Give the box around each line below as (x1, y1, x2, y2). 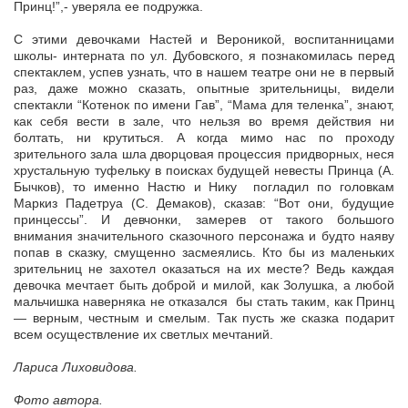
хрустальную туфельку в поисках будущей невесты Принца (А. (14, 162, 394, 178)
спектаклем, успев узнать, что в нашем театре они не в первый (14, 64, 394, 79)
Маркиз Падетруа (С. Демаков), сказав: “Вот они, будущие (14, 195, 394, 210)
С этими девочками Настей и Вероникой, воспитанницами (14, 31, 394, 46)
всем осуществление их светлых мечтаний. (14, 326, 273, 342)
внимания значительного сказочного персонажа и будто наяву (14, 228, 394, 243)
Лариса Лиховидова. (14, 359, 138, 374)
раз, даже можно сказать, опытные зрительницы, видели (14, 80, 394, 96)
